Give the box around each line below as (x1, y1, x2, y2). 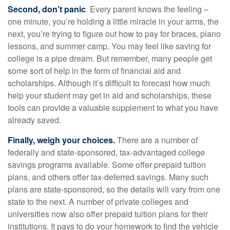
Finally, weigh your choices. (8, 134, 115, 146)
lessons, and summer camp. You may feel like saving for (8, 40, 211, 52)
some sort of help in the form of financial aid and (8, 65, 181, 76)
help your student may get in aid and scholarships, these (8, 89, 212, 101)
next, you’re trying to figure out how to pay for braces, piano (8, 28, 221, 40)
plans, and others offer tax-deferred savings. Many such (8, 171, 208, 183)
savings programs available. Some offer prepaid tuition (8, 159, 206, 170)
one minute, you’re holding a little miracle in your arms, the (8, 15, 219, 27)
